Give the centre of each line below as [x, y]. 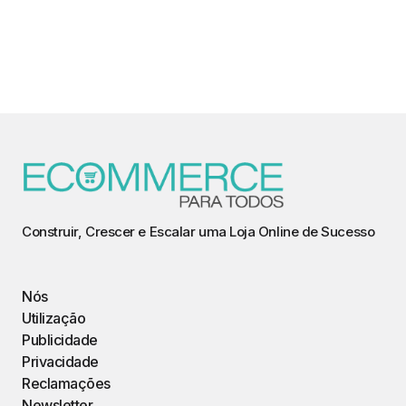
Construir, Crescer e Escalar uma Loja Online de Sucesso [198, 232]
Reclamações [66, 384]
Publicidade [60, 340]
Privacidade [60, 362]
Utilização [54, 319]
